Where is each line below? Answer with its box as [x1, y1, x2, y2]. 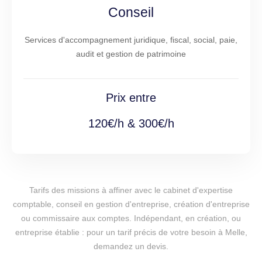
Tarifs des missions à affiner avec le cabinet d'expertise [29, 185, 233, 195]
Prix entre [106, 91, 156, 105]
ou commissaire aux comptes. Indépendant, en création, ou [21, 213, 241, 223]
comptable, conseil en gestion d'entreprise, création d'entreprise [12, 199, 250, 209]
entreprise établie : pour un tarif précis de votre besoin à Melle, [15, 227, 247, 237]
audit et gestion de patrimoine [76, 49, 186, 59]
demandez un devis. [94, 242, 168, 251]
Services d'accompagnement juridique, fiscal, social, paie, [25, 35, 237, 45]
